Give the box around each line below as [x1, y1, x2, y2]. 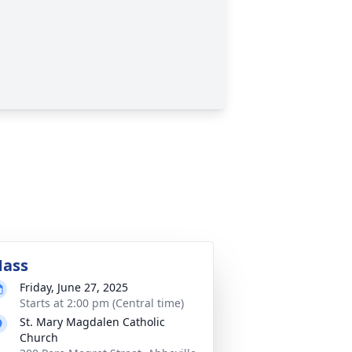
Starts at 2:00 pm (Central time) [20, 295, 184, 310]
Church [20, 330, 58, 345]
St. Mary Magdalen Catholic [20, 314, 165, 329]
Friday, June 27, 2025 [20, 280, 128, 295]
